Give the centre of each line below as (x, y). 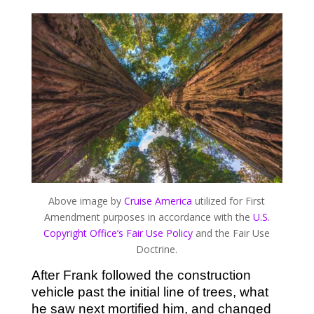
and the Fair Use (232, 233)
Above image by (87, 201)
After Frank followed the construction (141, 275)
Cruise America (158, 201)
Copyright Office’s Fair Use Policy (118, 233)
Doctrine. (157, 250)
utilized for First (229, 201)
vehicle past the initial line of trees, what (150, 292)
